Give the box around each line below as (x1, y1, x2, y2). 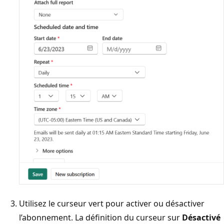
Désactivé (182, 211, 220, 223)
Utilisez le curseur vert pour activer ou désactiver (19, 197, 204, 209)
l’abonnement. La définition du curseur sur (19, 211, 182, 223)
